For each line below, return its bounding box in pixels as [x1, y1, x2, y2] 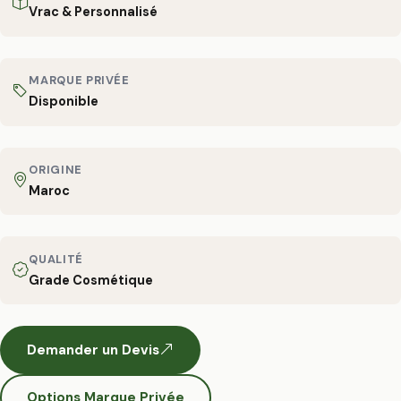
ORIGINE [29, 161, 82, 177]
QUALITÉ [29, 251, 83, 267]
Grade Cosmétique [29, 271, 154, 288]
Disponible [29, 93, 99, 110]
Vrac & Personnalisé [29, 4, 158, 21]
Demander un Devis [27, 340, 159, 359]
